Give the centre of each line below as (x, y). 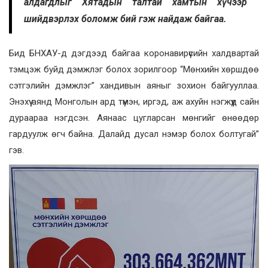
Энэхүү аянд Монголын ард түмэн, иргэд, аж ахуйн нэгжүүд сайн (134, 102)
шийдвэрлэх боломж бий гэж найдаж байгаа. (125, 19)
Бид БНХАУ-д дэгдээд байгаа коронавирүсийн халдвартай (134, 54)
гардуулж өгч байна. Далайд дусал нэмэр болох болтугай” (134, 134)
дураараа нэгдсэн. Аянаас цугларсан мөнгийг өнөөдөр (134, 118)
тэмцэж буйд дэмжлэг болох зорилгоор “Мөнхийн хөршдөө (134, 70)
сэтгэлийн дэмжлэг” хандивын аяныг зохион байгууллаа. (134, 86)
